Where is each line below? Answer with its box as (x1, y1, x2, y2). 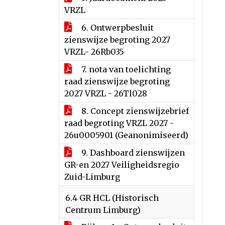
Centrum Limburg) (65, 205, 141, 215)
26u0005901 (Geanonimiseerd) (64, 130, 188, 140)
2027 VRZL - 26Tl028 (64, 88, 147, 98)
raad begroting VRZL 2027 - (64, 118, 174, 128)
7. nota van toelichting (79, 64, 171, 74)
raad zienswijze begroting (64, 76, 170, 86)
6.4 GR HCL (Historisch (65, 193, 159, 203)
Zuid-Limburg (64, 172, 120, 182)
